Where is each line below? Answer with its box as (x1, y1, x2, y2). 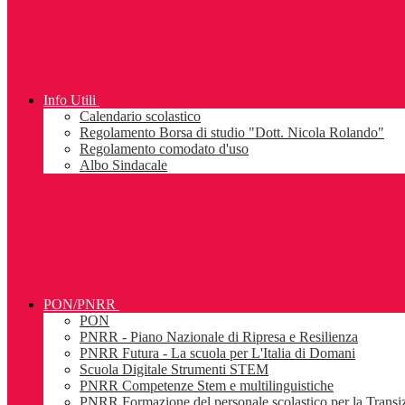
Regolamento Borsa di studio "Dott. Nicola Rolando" (80, 125, 384, 141)
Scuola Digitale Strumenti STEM (80, 362, 268, 378)
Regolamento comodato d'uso (80, 141, 249, 157)
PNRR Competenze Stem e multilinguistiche (80, 378, 334, 394)
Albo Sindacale (80, 157, 167, 174)
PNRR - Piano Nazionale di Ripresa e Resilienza (80, 329, 358, 345)
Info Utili (43, 92, 96, 108)
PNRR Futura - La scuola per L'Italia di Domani (80, 345, 355, 362)
